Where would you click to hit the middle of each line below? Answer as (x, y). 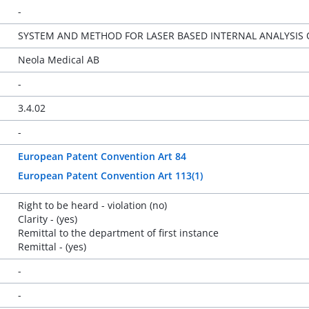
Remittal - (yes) (52, 247)
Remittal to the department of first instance (118, 233)
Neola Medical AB (58, 60)
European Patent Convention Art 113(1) (110, 176)
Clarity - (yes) (47, 219)
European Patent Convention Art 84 (102, 156)
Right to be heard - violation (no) (92, 205)
